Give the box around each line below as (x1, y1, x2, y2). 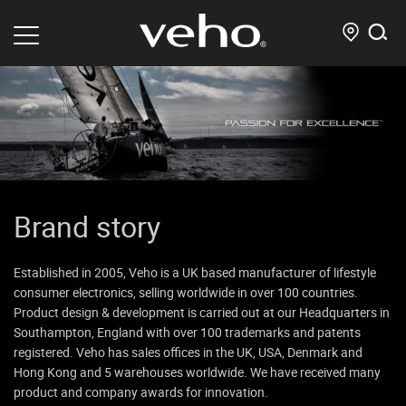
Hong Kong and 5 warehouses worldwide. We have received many (14, 363, 381, 382)
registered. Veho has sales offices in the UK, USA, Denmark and (14, 343, 362, 362)
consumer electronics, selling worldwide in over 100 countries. (14, 284, 358, 302)
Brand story (14, 207, 160, 246)
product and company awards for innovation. (14, 383, 268, 401)
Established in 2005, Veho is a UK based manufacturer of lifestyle (14, 264, 376, 282)
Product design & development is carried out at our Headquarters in (14, 304, 390, 322)
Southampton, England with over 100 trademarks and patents (14, 324, 361, 342)
